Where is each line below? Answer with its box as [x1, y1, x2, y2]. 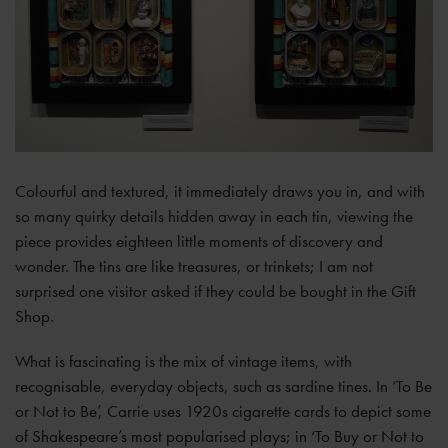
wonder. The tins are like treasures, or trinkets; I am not [15, 254, 373, 277]
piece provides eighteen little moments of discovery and [15, 229, 383, 252]
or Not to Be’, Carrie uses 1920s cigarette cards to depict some [15, 399, 431, 422]
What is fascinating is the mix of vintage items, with [15, 349, 352, 372]
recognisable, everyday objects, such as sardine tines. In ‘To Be [15, 374, 432, 397]
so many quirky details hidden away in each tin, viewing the [15, 204, 413, 227]
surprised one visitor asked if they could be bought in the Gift [15, 279, 416, 302]
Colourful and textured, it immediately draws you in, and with [15, 179, 425, 202]
